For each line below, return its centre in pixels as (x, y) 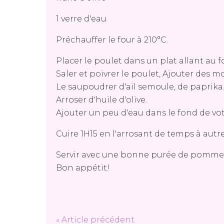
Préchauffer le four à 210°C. (112, 40)
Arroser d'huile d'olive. (101, 100)
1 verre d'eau (81, 19)
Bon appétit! (83, 168)
